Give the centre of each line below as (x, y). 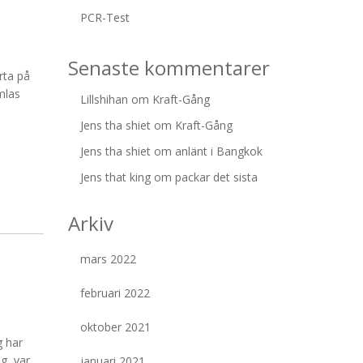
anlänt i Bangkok (218, 151)
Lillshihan (104, 99)
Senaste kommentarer (169, 68)
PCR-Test (105, 17)
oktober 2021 (115, 327)
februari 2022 (115, 293)
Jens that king (115, 177)
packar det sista (216, 177)
